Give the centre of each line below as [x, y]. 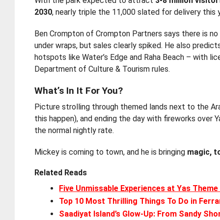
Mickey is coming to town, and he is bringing [111, 152]
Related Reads [61, 173]
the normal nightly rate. [74, 130]
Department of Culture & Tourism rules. [102, 69]
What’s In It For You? [79, 91]
